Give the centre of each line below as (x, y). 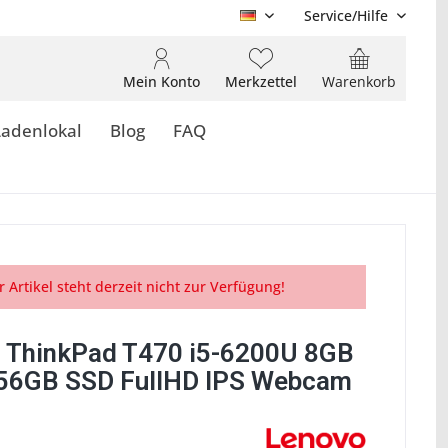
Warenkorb (359, 81)
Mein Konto (161, 81)
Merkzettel (261, 81)
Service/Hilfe (346, 15)
